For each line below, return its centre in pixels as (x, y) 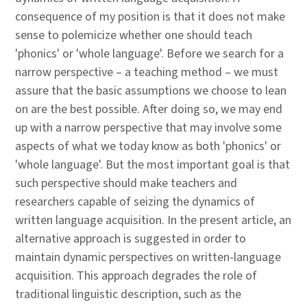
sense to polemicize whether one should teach (134, 35)
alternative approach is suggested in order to (131, 239)
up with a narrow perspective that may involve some (148, 128)
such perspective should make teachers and (126, 183)
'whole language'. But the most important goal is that (152, 165)
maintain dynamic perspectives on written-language (148, 257)
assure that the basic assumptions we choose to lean (151, 91)
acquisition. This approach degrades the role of (136, 276)
